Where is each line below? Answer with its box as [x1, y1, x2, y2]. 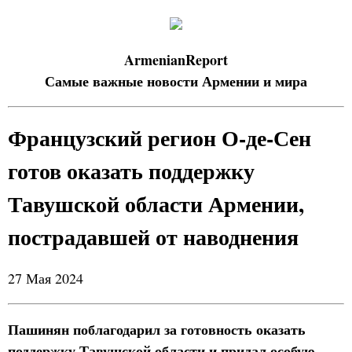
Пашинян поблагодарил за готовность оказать [8, 319, 306, 339]
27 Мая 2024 [8, 269, 83, 288]
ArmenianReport [124, 49, 228, 70]
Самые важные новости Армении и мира [45, 71, 307, 91]
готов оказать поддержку [8, 155, 255, 187]
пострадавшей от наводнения [8, 221, 299, 253]
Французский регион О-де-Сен [8, 122, 311, 154]
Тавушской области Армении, [8, 188, 304, 220]
